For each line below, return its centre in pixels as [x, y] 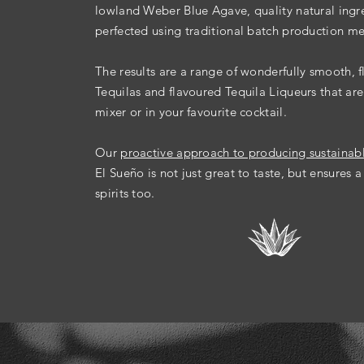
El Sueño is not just [150, 173]
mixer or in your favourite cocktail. [191, 112]
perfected [122, 31]
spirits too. [125, 193]
